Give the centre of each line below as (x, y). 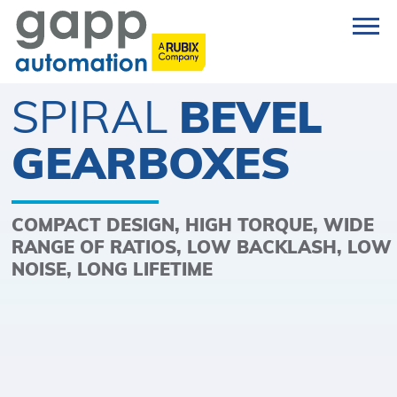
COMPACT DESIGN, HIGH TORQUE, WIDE (193, 225)
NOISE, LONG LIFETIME (113, 269)
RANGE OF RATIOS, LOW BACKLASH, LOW (202, 247)
